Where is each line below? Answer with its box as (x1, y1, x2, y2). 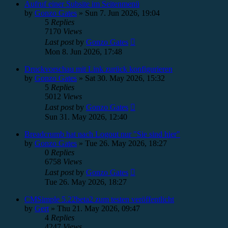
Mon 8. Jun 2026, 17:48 (45, 47, 122, 56)
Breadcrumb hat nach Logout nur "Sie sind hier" (24, 130, 180, 138)
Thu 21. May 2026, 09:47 (57, 204, 140, 213)
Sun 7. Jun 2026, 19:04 (85, 9, 160, 17)
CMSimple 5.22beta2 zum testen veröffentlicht (24, 195, 174, 204)
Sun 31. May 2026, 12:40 (45, 112, 127, 121)
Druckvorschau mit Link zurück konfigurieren (24, 65, 173, 73)
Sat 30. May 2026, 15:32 (85, 74, 165, 82)
